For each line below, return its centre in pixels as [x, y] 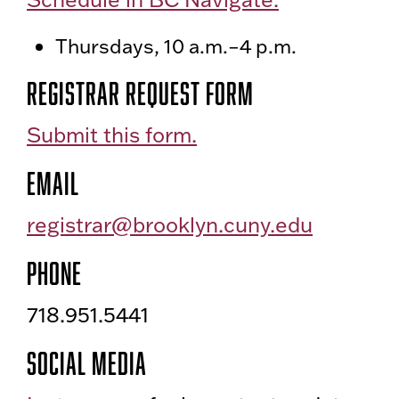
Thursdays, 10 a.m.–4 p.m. [176, 46]
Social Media [87, 363]
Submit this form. [112, 135]
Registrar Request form [140, 94]
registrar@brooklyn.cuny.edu [170, 225]
